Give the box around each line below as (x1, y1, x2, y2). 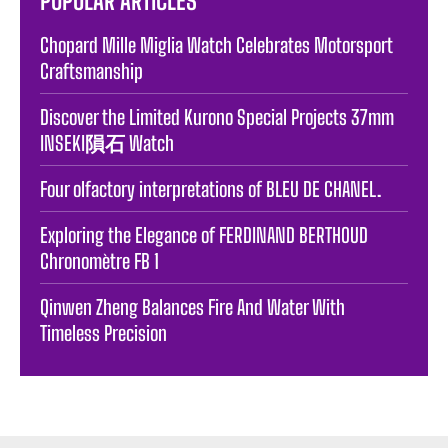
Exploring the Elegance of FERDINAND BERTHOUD (40, 223, 368, 248)
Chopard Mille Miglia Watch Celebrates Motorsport (40, 33, 393, 58)
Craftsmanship (40, 59, 143, 84)
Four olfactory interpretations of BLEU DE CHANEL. (40, 177, 381, 202)
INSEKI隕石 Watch (40, 131, 174, 156)
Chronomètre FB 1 (40, 249, 159, 274)
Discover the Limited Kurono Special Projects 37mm (40, 105, 394, 130)
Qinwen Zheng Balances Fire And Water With (40, 295, 345, 320)
